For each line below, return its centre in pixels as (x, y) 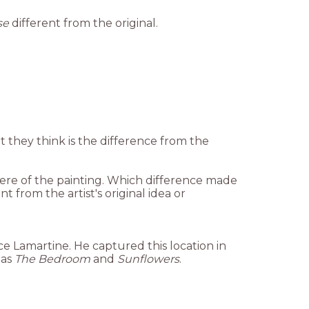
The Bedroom (52, 259)
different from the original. (83, 23)
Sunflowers (148, 259)
